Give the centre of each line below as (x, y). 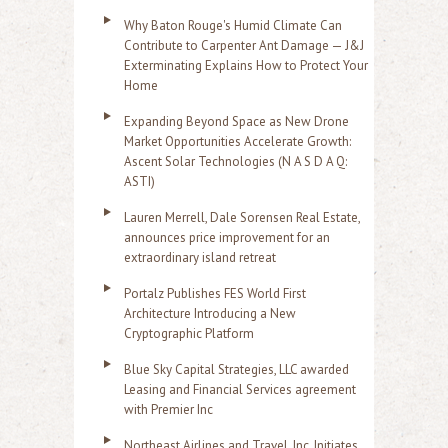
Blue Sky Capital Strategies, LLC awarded (236, 370)
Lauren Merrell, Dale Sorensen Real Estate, (242, 218)
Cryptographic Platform (189, 334)
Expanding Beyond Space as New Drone (236, 122)
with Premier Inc (168, 410)
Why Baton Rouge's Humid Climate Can (233, 26)
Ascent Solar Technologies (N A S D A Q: (235, 162)
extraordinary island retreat (200, 258)
